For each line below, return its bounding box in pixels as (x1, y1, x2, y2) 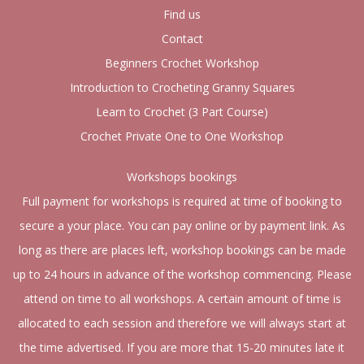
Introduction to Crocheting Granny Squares (69, 80, 295, 96)
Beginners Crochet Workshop (105, 55, 259, 71)
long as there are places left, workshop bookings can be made (18, 242, 346, 258)
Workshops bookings (127, 169, 237, 185)
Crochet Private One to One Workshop (80, 128, 284, 145)
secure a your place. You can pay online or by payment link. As (19, 218, 345, 234)
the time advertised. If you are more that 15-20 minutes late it (19, 340, 344, 356)
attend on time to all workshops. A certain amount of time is (23, 291, 341, 307)
